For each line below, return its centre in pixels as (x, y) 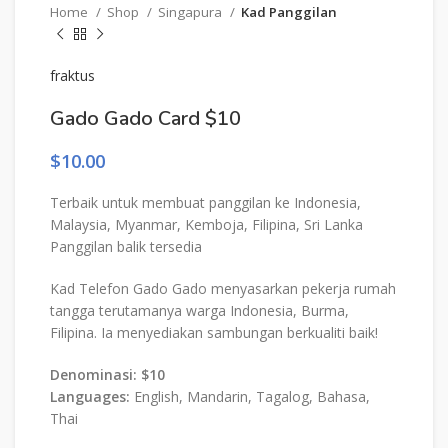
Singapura (191, 12)
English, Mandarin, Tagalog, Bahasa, (250, 396)
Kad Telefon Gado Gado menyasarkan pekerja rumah (223, 288)
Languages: (90, 396)
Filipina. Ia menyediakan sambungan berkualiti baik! (214, 332)
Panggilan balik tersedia (126, 246)
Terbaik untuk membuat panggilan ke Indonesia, (205, 202)
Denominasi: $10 (107, 374)
